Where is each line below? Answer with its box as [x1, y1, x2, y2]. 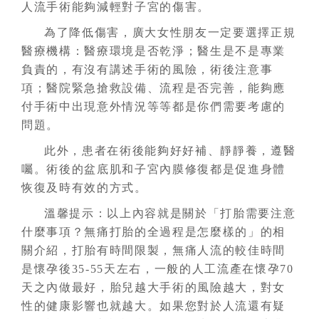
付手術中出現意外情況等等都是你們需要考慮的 [21, 100, 286, 113]
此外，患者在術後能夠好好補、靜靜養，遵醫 [44, 145, 296, 157]
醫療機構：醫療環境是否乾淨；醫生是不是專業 [21, 45, 286, 57]
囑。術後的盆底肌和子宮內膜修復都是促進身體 [21, 163, 286, 175]
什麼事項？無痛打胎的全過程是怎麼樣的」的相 [21, 226, 286, 238]
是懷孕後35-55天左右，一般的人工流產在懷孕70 [21, 263, 294, 275]
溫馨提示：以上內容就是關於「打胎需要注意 [44, 207, 296, 219]
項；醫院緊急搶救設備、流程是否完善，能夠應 [21, 82, 286, 94]
